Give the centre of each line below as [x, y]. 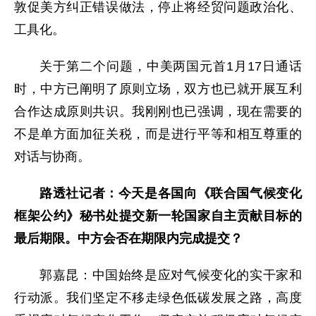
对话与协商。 [52, 156]
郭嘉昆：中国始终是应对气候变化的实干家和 [171, 275]
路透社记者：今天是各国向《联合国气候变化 [171, 193]
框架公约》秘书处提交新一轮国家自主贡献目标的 [158, 215]
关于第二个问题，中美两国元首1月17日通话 [171, 66]
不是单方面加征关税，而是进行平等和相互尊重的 [158, 134]
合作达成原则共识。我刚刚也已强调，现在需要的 [158, 111]
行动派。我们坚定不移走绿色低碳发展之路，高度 [158, 297]
